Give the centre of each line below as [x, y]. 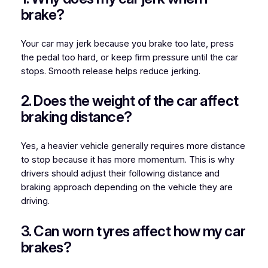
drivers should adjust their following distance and [120, 174]
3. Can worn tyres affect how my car [133, 231]
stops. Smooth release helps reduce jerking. [110, 71]
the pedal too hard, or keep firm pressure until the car [129, 58]
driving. [35, 201]
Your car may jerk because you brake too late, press [127, 44]
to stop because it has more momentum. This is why [127, 160]
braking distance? [76, 117]
